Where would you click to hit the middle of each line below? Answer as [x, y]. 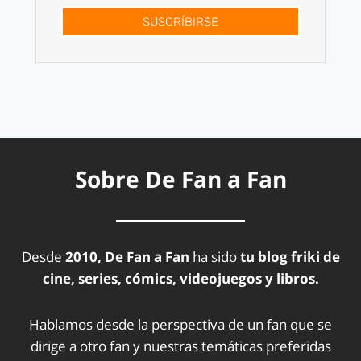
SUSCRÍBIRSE [180, 21]
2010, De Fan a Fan [127, 256]
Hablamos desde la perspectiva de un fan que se [180, 324]
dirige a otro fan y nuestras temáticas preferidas [180, 346]
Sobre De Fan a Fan [180, 178]
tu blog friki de [290, 256]
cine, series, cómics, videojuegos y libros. [180, 278]
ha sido [214, 256]
